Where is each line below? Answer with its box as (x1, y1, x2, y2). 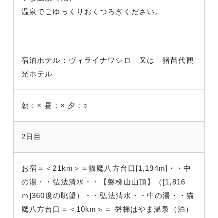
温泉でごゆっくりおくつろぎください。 (21, 7, 163, 16)
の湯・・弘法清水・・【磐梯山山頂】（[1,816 (21, 177, 185, 186)
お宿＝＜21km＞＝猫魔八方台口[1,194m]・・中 (21, 163, 192, 172)
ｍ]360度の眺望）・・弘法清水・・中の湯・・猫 (21, 191, 194, 200)
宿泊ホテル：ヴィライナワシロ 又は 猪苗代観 (21, 55, 194, 64)
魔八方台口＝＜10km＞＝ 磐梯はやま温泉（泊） (21, 204, 193, 213)
